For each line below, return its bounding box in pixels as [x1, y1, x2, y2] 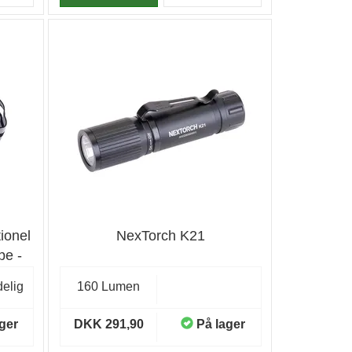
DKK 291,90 [73, 317, 144, 331]
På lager [196, 317, 245, 331]
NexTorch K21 [115, 228, 205, 244]
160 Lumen [77, 280, 141, 293]
